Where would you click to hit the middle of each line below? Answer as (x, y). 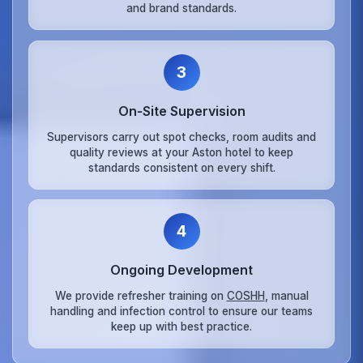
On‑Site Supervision (181, 111)
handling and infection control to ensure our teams (181, 311)
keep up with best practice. (181, 326)
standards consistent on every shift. (181, 167)
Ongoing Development (181, 270)
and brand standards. (181, 9)
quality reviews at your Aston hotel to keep (181, 152)
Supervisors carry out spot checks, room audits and (181, 137)
